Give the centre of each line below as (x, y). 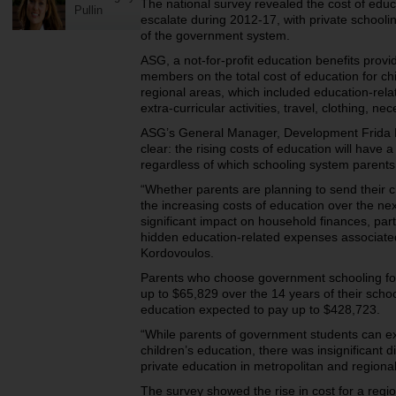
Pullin (88, 10)
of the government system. (215, 35)
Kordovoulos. (177, 253)
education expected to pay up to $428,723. (260, 309)
